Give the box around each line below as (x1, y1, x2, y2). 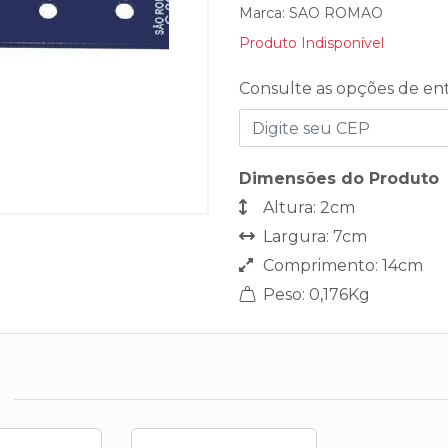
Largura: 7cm (259, 227, 367, 246)
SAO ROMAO (289, 4, 383, 22)
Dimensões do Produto (239, 169, 439, 188)
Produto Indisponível (239, 34, 384, 52)
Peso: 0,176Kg (259, 285, 370, 304)
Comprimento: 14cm (259, 256, 423, 275)
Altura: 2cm (259, 198, 355, 217)
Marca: (239, 4, 289, 22)
